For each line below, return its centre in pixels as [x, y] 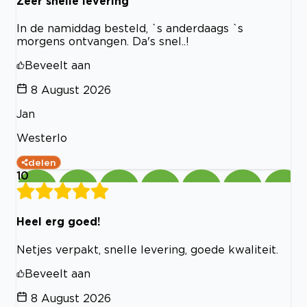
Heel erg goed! [59, 222]
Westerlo [42, 138]
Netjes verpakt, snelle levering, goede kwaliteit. [147, 249]
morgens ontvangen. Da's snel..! [103, 41]
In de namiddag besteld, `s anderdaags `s [130, 28]
